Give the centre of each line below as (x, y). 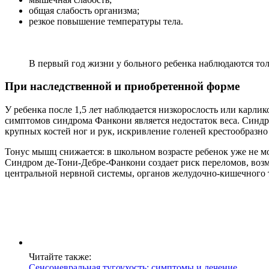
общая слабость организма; (84, 10)
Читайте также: (60, 256)
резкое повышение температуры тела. (106, 21)
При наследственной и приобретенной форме (122, 86)
